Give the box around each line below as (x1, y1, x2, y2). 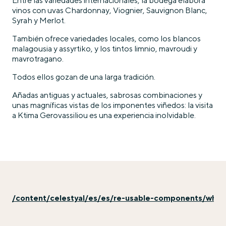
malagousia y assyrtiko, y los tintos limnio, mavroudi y (12, 43, 197, 53)
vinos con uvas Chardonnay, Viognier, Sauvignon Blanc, (12, 5, 207, 15)
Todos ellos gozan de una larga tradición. (12, 72, 155, 82)
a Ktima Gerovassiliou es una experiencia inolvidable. (12, 110, 196, 120)
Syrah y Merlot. (12, 15, 66, 25)
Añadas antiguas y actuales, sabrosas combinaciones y (12, 90, 202, 100)
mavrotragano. (12, 53, 64, 64)
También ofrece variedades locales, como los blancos (12, 33, 201, 43)
